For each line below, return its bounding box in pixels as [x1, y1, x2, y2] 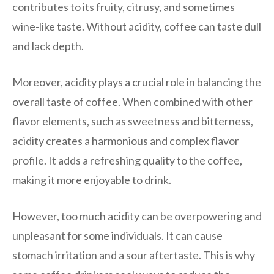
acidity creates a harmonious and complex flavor [12, 133, 239, 147]
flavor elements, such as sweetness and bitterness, [12, 114, 253, 128]
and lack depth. [12, 39, 84, 53]
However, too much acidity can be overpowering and [12, 209, 262, 223]
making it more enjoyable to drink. [12, 172, 171, 187]
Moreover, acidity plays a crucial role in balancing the [12, 75, 261, 89]
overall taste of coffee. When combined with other [12, 94, 253, 108]
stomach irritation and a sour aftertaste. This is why [12, 248, 255, 262]
